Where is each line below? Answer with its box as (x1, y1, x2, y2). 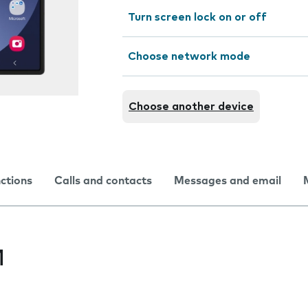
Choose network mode (128, 51, 250, 62)
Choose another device (129, 101, 254, 112)
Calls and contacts (54, 175, 152, 186)
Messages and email (174, 175, 281, 186)
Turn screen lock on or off (128, 12, 267, 23)
